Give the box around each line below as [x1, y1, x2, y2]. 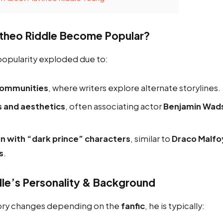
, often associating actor [65, 101, 163, 111]
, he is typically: [145, 201, 205, 212]
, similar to [130, 133, 172, 144]
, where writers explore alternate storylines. [48, 83, 221, 94]
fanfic [121, 201, 145, 212]
